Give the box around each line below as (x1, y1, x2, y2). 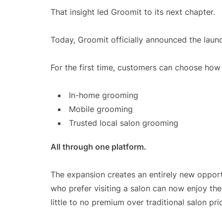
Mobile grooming (69, 104, 133, 114)
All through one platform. (51, 142, 146, 152)
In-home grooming (69, 90, 138, 100)
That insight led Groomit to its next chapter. (51, 7, 215, 17)
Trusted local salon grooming (69, 118, 178, 128)
